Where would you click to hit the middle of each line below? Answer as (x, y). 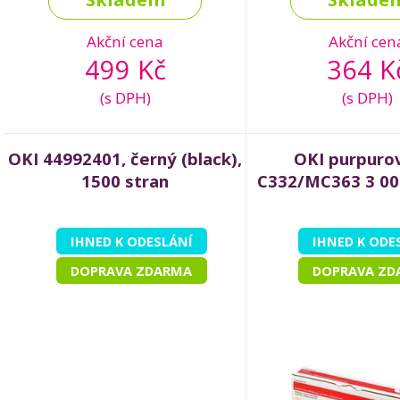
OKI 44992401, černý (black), (125, 159)
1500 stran (125, 181)
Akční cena (125, 42)
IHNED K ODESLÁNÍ (131, 242)
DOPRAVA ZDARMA (131, 271)
